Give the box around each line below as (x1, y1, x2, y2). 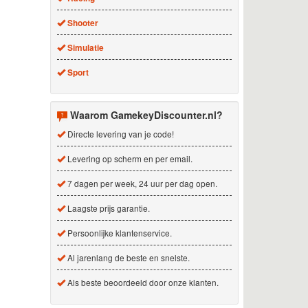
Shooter (67, 16, 98, 29)
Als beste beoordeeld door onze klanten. (65, 276, 219, 288)
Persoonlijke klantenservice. (65, 226, 172, 239)
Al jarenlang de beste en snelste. (65, 251, 190, 263)
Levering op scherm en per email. (65, 152, 192, 164)
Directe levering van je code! (65, 127, 174, 140)
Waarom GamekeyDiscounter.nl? (69, 107, 223, 122)
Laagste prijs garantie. (65, 201, 150, 214)
